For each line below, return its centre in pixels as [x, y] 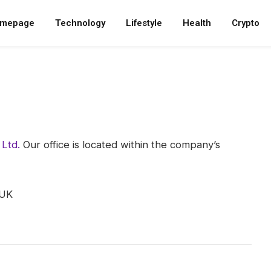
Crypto [246, 23]
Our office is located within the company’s [120, 145]
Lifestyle [144, 23]
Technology [80, 23]
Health [197, 23]
